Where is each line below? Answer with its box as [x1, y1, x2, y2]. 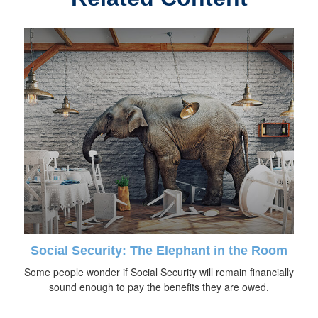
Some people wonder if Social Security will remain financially [24, 265, 294, 280]
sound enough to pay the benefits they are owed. [49, 280, 269, 295]
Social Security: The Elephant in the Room [31, 243, 287, 258]
